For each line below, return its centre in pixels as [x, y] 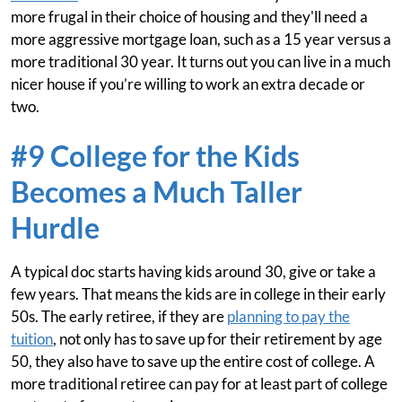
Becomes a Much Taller [157, 192]
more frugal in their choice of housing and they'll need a [189, 17]
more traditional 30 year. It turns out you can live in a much [201, 61]
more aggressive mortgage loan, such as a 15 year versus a [201, 39]
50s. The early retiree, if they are [119, 316]
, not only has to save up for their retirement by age [218, 339]
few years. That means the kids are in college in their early [198, 294]
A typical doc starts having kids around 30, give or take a [193, 271]
